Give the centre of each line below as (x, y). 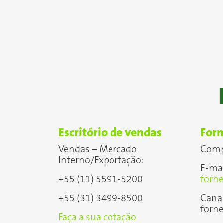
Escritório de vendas (110, 133)
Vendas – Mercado (98, 149)
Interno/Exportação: (101, 160)
